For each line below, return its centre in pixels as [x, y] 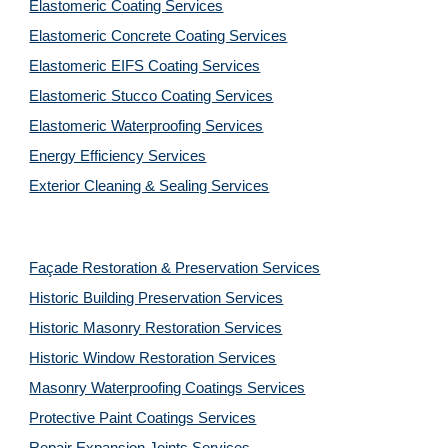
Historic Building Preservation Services [156, 298]
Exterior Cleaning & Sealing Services [149, 186]
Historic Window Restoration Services [153, 358]
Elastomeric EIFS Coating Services [145, 66]
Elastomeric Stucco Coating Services [151, 96]
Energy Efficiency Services [118, 156]
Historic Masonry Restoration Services [156, 328]
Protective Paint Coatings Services [143, 418]
